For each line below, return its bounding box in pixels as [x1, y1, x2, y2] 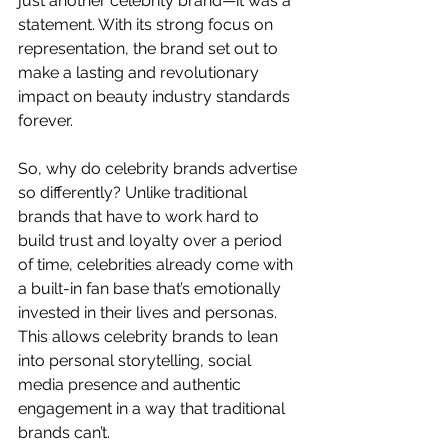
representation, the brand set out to [18, 38, 282, 58]
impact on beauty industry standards [18, 86, 294, 106]
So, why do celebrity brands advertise [18, 158, 301, 178]
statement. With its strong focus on [18, 14, 277, 34]
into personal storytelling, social [18, 350, 255, 370]
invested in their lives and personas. [18, 302, 281, 322]
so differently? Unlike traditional [18, 182, 251, 202]
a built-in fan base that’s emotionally [18, 278, 285, 298]
